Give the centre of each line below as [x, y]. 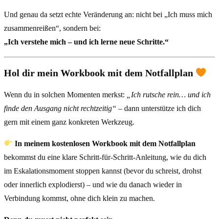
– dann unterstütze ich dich [159, 108]
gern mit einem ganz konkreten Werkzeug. [69, 122]
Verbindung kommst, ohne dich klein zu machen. [79, 198]
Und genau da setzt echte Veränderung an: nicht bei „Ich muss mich [108, 15]
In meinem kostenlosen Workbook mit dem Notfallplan [105, 143]
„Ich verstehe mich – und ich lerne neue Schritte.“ [86, 42]
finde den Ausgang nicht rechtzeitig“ [60, 108]
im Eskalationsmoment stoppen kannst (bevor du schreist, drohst [103, 171]
